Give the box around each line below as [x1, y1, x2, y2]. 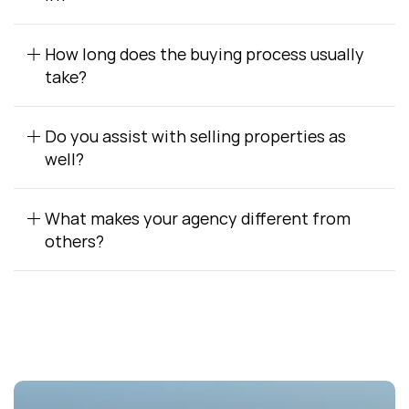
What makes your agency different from [45, 207, 351, 229]
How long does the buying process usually [45, 43, 364, 65]
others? [45, 230, 104, 252]
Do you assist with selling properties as [45, 125, 346, 147]
